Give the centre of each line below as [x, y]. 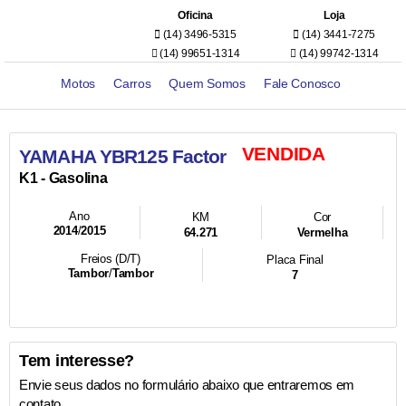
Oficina [195, 15]
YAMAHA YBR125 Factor [123, 156]
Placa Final [295, 259]
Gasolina [78, 178]
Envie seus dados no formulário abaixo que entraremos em [187, 385]
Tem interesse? [77, 361]
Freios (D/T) [111, 259]
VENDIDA [275, 154]
